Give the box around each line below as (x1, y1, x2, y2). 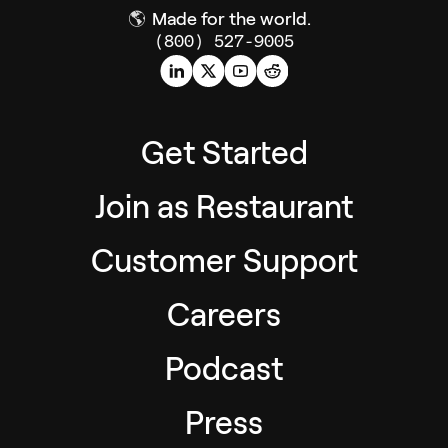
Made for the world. (152, 9, 311, 29)
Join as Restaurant (95, 189, 353, 225)
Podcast (165, 351, 283, 387)
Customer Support (90, 243, 358, 279)
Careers (167, 297, 281, 333)
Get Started (140, 135, 308, 171)
